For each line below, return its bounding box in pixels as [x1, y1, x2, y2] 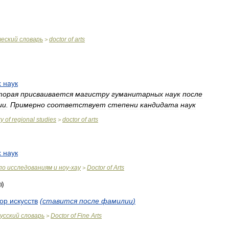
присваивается [20, 90, 73, 98]
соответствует [47, 101, 106, 109]
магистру [75, 90, 109, 98]
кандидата [140, 101, 178, 109]
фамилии [101, 197, 133, 205]
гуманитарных [111, 90, 163, 98]
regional [12, 116, 35, 123]
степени [108, 101, 138, 109]
